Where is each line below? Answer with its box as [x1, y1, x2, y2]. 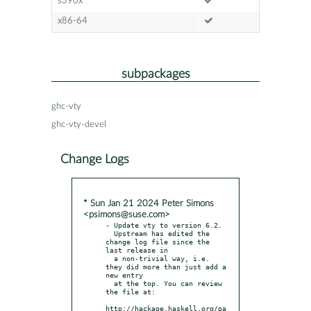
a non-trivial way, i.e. [106, 253, 114, 262]
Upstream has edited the [106, 228, 114, 237]
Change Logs [60, 153, 129, 165]
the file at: [106, 287, 155, 296]
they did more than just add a [106, 262, 226, 271]
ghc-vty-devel [51, 119, 106, 129]
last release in [106, 245, 168, 254]
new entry [106, 270, 143, 279]
